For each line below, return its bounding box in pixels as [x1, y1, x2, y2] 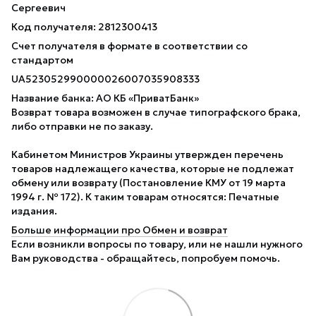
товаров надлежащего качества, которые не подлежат [11, 162, 294, 175]
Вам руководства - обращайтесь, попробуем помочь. [11, 251, 280, 265]
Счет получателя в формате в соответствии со [11, 39, 248, 52]
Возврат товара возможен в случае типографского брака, [11, 105, 300, 119]
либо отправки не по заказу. [11, 119, 153, 133]
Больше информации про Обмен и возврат [11, 223, 228, 236]
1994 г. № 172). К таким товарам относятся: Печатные [11, 190, 279, 203]
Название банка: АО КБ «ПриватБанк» [11, 91, 199, 104]
